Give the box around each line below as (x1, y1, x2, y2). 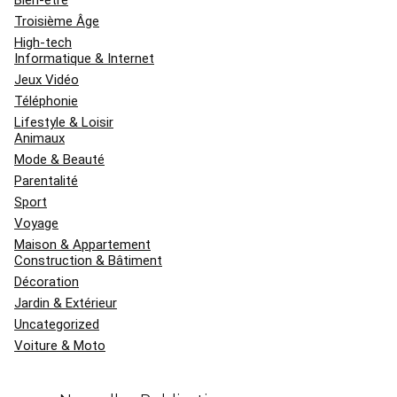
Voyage (14, 214, 58, 231)
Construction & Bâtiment (14, 252, 162, 269)
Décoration (14, 273, 79, 290)
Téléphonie (14, 92, 78, 109)
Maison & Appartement (14, 236, 151, 253)
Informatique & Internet (14, 50, 154, 66)
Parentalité (14, 172, 78, 189)
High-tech (14, 34, 72, 51)
